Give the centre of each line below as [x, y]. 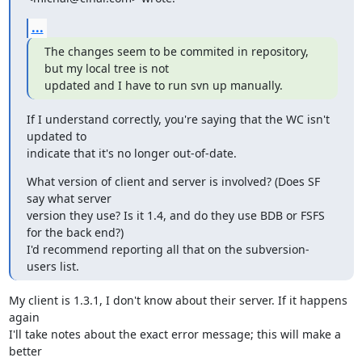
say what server [70, 198]
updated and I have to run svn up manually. [163, 85]
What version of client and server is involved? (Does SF [173, 181]
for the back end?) [76, 232]
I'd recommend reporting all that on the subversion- [168, 249]
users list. [53, 266]
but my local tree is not [106, 68]
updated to [58, 136]
